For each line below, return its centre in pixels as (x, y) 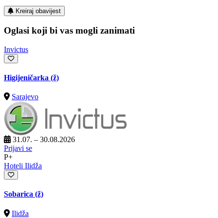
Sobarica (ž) (24, 194)
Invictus (16, 49)
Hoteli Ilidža (23, 166)
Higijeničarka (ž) (31, 77)
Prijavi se (18, 148)
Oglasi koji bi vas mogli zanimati (69, 30)
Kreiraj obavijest (38, 11)
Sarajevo (25, 97)
